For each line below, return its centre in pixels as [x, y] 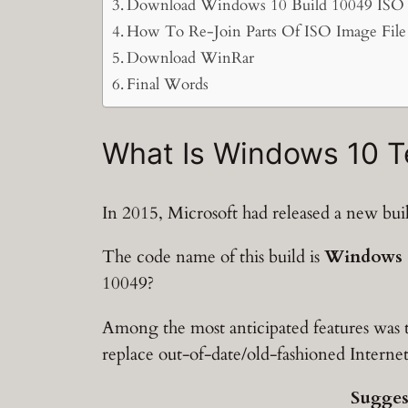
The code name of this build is [213, 257]
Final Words [168, 85]
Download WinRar [191, 58]
